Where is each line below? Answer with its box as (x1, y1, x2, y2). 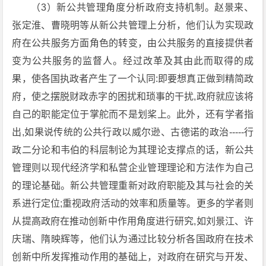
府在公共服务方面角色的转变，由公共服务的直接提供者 (12, 37, 254, 48)
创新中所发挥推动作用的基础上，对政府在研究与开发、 (12, 251, 254, 262)
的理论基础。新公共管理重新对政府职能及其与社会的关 (12, 180, 254, 191)
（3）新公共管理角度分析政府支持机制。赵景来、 (31, 2, 254, 12)
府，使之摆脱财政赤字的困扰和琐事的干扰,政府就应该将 (12, 91, 254, 102)
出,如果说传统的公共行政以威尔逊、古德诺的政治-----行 (12, 126, 254, 137)
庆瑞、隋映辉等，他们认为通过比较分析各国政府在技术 (12, 233, 254, 244)
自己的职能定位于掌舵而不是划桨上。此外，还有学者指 (12, 109, 254, 119)
